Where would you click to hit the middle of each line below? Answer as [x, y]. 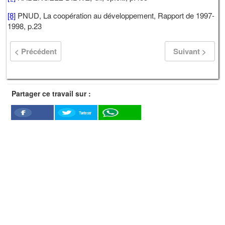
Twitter [85, 113]
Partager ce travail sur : [51, 93]
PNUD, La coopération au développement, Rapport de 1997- [115, 16]
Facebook [32, 122]
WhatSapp [120, 122]
